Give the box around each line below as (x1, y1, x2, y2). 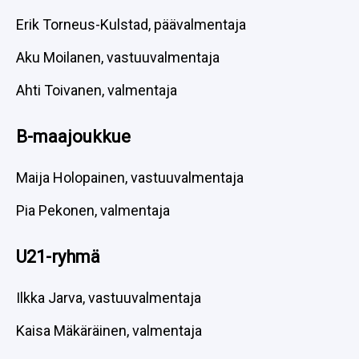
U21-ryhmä (16, 247, 100, 267)
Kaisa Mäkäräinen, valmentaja (16, 322, 202, 339)
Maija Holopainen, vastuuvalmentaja (16, 169, 244, 186)
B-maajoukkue (16, 127, 131, 147)
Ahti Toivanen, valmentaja (16, 82, 177, 99)
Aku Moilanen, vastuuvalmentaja (16, 49, 220, 66)
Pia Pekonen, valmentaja (16, 202, 170, 219)
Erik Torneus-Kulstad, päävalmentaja (16, 16, 246, 33)
